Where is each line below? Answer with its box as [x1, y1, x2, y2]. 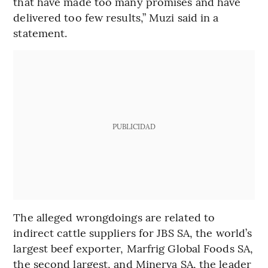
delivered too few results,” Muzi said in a [13, 9, 219, 25]
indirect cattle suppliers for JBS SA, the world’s [13, 224, 252, 240]
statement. [13, 25, 68, 40]
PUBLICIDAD [112, 121, 156, 131]
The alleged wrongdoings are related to [13, 209, 215, 224]
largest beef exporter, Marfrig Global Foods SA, [13, 240, 254, 255]
